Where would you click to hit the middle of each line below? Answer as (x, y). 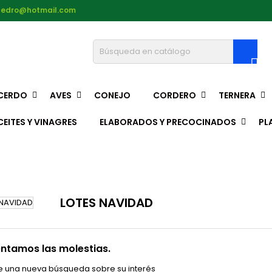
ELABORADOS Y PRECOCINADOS (168, 122)
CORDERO (175, 95)
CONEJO (112, 95)
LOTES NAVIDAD (107, 203)
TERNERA (237, 95)
